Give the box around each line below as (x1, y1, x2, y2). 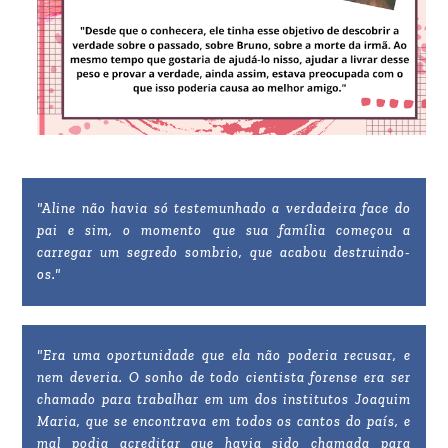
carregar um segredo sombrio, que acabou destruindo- (37, 243, 411, 261)
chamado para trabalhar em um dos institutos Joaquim (37, 390, 411, 408)
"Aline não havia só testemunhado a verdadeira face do (37, 199, 411, 217)
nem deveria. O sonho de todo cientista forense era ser (37, 368, 411, 386)
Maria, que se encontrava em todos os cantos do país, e (37, 412, 411, 430)
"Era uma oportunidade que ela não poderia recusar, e (37, 346, 411, 364)
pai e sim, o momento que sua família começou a (37, 221, 411, 239)
